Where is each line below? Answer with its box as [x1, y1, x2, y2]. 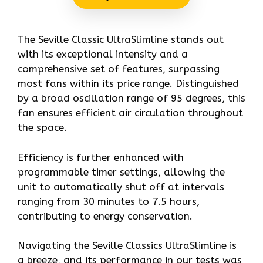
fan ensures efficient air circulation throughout [18, 107, 243, 119]
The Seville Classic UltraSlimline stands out [18, 33, 224, 46]
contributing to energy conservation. [18, 210, 193, 222]
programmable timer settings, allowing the [18, 166, 225, 178]
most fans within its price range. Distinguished [18, 77, 239, 90]
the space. [18, 122, 67, 134]
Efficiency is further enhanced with [18, 151, 184, 163]
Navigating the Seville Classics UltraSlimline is [18, 240, 237, 252]
